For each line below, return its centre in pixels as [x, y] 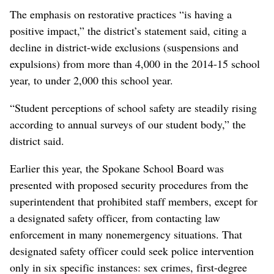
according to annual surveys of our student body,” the [128, 124]
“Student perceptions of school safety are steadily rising [133, 108]
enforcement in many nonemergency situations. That [126, 235]
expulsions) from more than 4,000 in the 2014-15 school [135, 64]
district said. [37, 141]
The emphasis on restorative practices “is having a [121, 14]
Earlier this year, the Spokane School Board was [117, 168]
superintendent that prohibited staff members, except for [134, 202]
